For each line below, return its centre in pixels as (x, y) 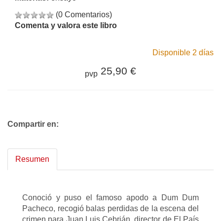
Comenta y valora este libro (66, 25)
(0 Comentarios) (84, 14)
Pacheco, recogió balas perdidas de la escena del (110, 208)
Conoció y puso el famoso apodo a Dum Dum (110, 197)
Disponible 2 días (183, 52)
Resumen (32, 159)
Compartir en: (33, 124)
